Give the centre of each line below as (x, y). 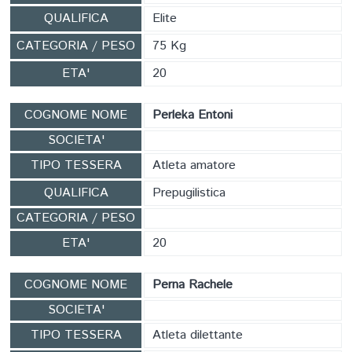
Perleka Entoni (192, 115)
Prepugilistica (189, 193)
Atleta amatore (194, 165)
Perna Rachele (192, 285)
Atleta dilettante (198, 335)
